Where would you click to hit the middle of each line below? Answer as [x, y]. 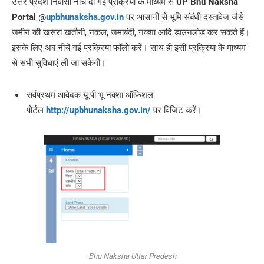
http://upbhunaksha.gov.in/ [98, 110]
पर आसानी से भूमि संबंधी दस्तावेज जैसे [184, 17]
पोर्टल [36, 110]
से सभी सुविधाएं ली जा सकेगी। [59, 63]
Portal [24, 17]
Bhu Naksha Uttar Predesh [132, 256]
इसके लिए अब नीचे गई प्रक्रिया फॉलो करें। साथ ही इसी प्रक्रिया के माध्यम [129, 48]
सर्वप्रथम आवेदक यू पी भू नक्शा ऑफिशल [90, 95]
